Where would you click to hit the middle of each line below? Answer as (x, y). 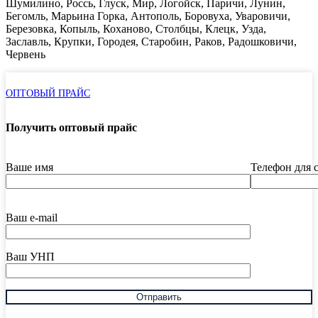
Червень (26, 55)
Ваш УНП (30, 256)
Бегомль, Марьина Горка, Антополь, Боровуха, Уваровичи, (148, 16)
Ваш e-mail (32, 217)
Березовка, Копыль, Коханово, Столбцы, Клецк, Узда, (136, 29)
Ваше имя (29, 167)
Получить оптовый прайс (71, 128)
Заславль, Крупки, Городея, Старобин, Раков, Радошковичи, (151, 42)
